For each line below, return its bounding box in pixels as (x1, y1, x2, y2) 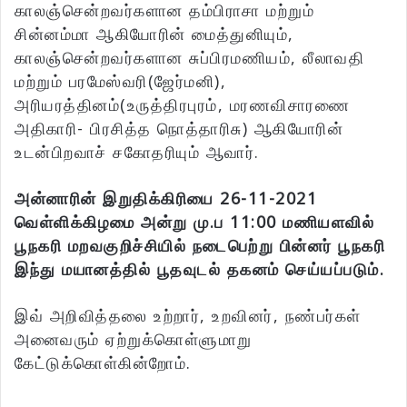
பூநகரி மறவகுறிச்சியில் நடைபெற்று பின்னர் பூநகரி (15, 234, 385, 257)
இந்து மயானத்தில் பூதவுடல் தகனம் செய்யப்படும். (15, 258, 384, 281)
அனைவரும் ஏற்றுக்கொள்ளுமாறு (15, 328, 253, 351)
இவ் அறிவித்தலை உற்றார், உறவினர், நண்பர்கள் (15, 304, 362, 327)
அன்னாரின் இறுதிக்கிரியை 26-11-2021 (15, 187, 317, 210)
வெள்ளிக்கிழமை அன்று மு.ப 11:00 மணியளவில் (15, 211, 374, 233)
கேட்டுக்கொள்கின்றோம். (15, 352, 192, 374)
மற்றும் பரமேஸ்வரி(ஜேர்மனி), (15, 70, 226, 93)
